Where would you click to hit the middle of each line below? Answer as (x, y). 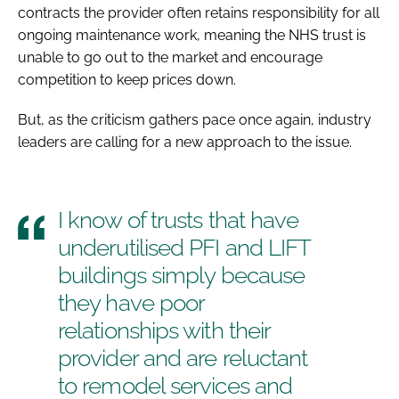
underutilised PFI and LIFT (185, 247)
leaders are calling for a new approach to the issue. (185, 142)
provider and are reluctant (183, 358)
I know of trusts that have (179, 220)
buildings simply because (182, 275)
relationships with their (165, 330)
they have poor (132, 302)
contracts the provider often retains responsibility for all (199, 12)
